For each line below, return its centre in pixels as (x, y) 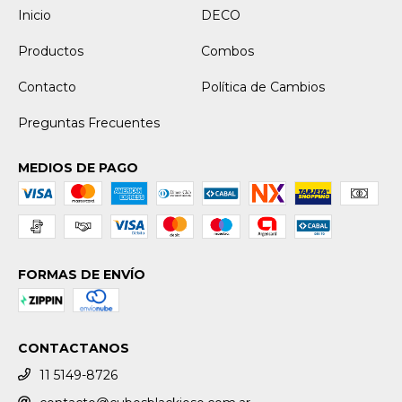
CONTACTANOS (74, 349)
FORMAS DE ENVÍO (82, 275)
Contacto (47, 87)
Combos (227, 52)
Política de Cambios (263, 87)
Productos (51, 52)
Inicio (35, 16)
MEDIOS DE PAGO (78, 168)
